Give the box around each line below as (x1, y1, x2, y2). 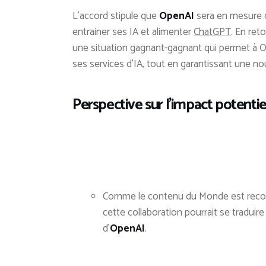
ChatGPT (194, 24, 231, 40)
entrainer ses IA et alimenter (72, 24, 194, 40)
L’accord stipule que (72, 8, 159, 24)
